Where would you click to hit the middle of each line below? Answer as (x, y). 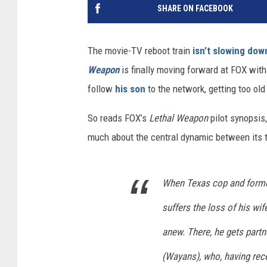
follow (101, 89)
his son (130, 89)
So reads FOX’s (118, 118)
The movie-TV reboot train (140, 51)
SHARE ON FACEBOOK (195, 9)
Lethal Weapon (178, 118)
